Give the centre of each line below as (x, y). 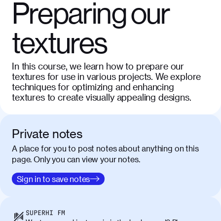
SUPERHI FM (45, 213)
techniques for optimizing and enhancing (93, 87)
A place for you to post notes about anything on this (105, 148)
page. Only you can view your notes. (76, 159)
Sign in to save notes (53, 179)
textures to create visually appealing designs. (102, 97)
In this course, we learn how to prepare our (98, 66)
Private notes (47, 133)
